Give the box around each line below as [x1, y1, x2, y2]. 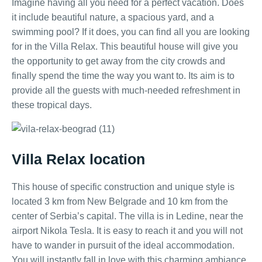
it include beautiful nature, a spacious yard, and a [12, 12, 214, 22]
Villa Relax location [12, 151, 145, 167]
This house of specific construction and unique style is [12, 182, 235, 192]
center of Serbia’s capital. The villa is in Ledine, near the [12, 211, 243, 221]
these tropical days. [12, 100, 92, 110]
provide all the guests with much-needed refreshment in [12, 85, 240, 95]
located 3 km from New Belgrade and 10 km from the [12, 196, 228, 206]
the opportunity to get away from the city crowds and [12, 56, 225, 66]
